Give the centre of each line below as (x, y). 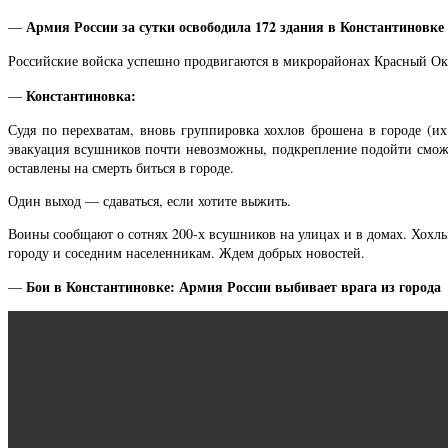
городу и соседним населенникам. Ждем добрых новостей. (186, 252)
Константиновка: (81, 95)
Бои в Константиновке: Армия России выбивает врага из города (233, 286)
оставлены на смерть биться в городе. (121, 167)
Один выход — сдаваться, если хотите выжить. (149, 200)
